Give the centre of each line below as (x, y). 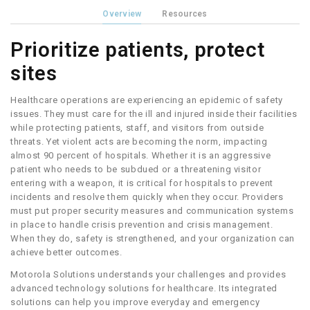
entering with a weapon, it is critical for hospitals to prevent (142, 183)
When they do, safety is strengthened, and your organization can (153, 238)
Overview (122, 13)
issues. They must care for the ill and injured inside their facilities (154, 113)
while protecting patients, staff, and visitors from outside (137, 127)
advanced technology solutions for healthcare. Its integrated (144, 288)
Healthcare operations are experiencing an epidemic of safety (147, 100)
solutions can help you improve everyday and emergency (135, 302)
